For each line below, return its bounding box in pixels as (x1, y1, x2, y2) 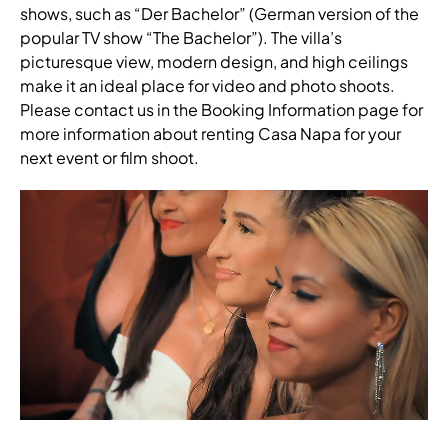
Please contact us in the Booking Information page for (20, 99, 423, 120)
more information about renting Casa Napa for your (20, 123, 401, 144)
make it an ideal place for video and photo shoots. (20, 75, 395, 96)
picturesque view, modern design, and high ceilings (20, 51, 408, 72)
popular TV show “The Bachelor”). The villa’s (20, 27, 342, 48)
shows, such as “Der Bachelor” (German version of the (20, 3, 419, 24)
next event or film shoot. (20, 147, 199, 168)
